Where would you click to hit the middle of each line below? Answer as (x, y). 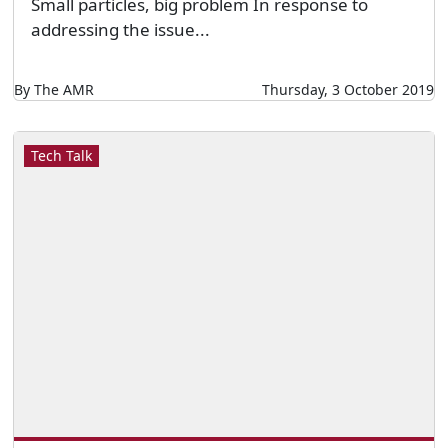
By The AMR (53, 90)
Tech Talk (61, 156)
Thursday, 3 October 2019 (348, 90)
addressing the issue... (120, 30)
